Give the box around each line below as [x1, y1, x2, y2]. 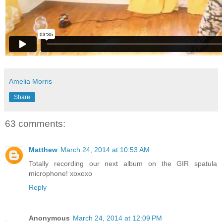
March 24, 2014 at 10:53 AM [60, 145, 150, 154]
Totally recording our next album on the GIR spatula [29, 159, 217, 167]
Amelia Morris [9, 77, 52, 86]
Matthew [29, 145, 57, 154]
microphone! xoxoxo [29, 169, 92, 177]
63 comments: [5, 118, 65, 129]
